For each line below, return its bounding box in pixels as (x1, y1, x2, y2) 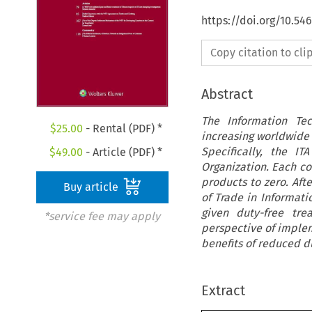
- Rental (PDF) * (82, 122, 162, 136)
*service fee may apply (43, 210, 160, 224)
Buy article (63, 180, 122, 194)
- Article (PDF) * (83, 146, 163, 159)
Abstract (201, 85, 253, 102)
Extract (201, 281, 245, 299)
